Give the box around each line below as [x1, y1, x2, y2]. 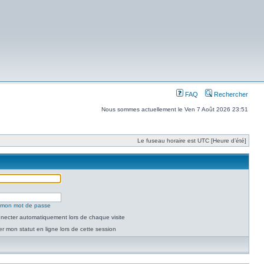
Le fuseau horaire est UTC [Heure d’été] [137, 137, 246, 144]
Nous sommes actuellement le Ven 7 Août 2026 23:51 [101, 106, 248, 113]
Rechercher [212, 91, 248, 98]
